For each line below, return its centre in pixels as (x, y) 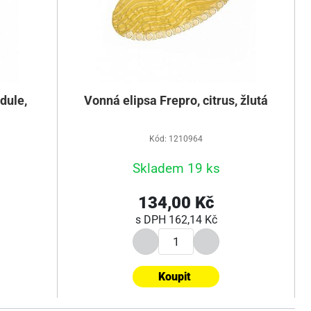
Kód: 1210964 (176, 139)
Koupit (175, 276)
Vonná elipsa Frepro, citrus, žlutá (176, 101)
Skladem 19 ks (176, 168)
